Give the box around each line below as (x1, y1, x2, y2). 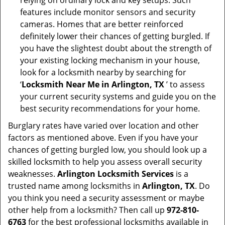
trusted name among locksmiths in (8, 180, 142, 191)
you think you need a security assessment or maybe (8, 192, 204, 203)
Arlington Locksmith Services (57, 168, 174, 179)
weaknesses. (8, 168, 57, 179)
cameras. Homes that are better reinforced (20, 19, 183, 30)
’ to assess (164, 79, 205, 90)
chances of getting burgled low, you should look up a (8, 144, 207, 155)
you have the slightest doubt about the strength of (20, 43, 211, 54)
